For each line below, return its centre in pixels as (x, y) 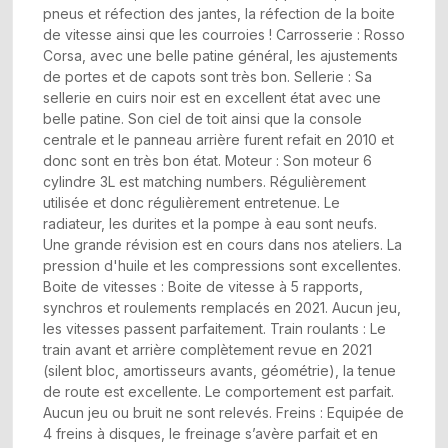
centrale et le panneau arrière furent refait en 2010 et (218, 139)
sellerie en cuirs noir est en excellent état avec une (212, 97)
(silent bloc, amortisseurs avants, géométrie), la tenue (219, 370)
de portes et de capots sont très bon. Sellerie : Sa (207, 76)
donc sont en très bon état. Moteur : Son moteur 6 (207, 160)
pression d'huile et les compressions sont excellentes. (222, 265)
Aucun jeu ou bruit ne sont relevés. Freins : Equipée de (223, 412)
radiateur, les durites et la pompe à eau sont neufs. (210, 223)
